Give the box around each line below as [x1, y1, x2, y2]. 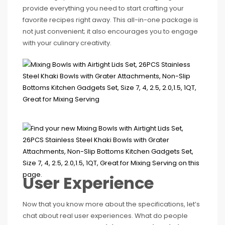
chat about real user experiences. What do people [23, 210, 188, 220]
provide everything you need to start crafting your [23, 3, 184, 13]
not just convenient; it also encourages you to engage [23, 26, 198, 36]
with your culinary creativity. [23, 38, 111, 48]
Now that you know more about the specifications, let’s [23, 199, 200, 209]
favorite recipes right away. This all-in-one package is [23, 15, 198, 25]
